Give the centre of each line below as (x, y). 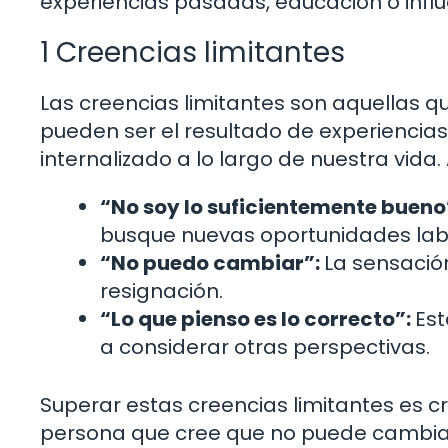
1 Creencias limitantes (192, 52)
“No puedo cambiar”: (212, 262)
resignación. (161, 290)
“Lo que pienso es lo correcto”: (257, 318)
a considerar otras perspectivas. (265, 346)
